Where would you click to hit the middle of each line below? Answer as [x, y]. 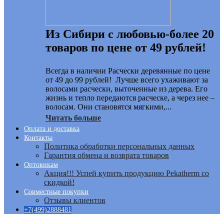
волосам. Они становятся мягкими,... [108, 107]
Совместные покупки [56, 192]
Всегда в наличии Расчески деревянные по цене [128, 71]
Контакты [38, 138]
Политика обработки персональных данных [119, 146]
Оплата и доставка [52, 129]
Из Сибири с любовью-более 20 [130, 34]
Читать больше [73, 118]
